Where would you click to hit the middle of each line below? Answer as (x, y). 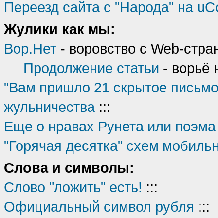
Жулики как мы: (60, 29)
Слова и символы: (69, 168)
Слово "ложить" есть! (73, 187)
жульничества (49, 107)
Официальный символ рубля (99, 207)
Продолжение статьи (91, 68)
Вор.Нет (30, 48)
